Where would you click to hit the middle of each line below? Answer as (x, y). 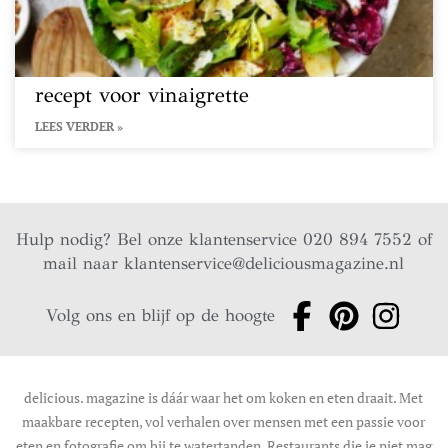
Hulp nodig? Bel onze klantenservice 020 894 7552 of (223, 239)
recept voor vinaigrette (142, 95)
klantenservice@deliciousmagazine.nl (264, 263)
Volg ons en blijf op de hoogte (161, 315)
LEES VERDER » (79, 126)
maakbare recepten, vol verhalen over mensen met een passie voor (224, 421)
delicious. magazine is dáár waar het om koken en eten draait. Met (224, 397)
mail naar (84, 263)
